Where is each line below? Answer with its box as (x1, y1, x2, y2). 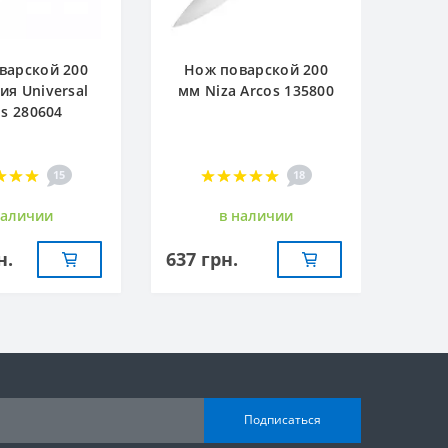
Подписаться (244, 411, 321, 429)
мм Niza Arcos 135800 (178, 80, 334, 100)
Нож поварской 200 (183, 59, 329, 79)
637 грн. (166, 246, 238, 271)
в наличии (219, 205, 293, 225)
